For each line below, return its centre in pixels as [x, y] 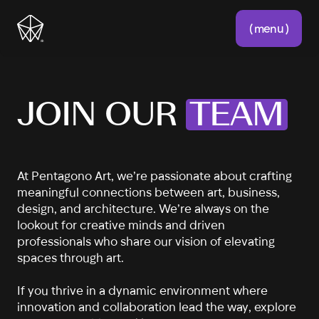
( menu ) [268, 28]
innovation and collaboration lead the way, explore [157, 306]
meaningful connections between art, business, [148, 191]
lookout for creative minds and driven [121, 224]
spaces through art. [70, 257]
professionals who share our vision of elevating [146, 240]
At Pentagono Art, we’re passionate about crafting [155, 175]
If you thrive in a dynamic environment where [142, 289]
